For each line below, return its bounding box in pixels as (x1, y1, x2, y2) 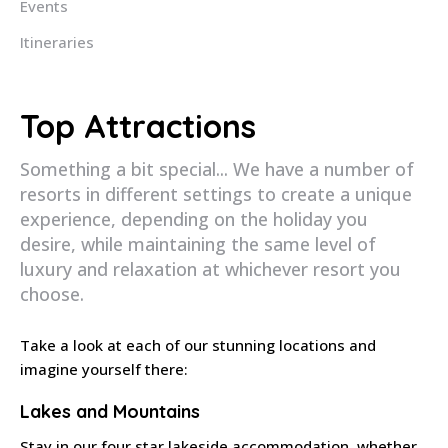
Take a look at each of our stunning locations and (20, 335, 376, 355)
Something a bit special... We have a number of (20, 157, 414, 181)
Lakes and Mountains (20, 399, 200, 423)
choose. (20, 282, 84, 306)
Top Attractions (20, 106, 256, 146)
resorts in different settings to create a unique (20, 182, 412, 206)
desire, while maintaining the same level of (20, 232, 376, 256)
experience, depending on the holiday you (20, 207, 368, 231)
